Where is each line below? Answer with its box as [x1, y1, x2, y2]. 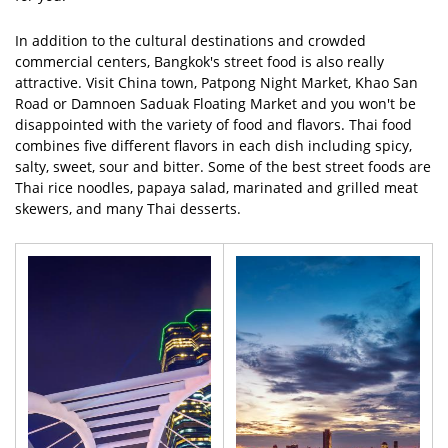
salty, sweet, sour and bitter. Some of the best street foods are [15, 157, 431, 177]
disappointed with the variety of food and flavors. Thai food [15, 115, 412, 135]
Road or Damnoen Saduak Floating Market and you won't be [15, 94, 416, 114]
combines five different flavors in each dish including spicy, [15, 136, 412, 156]
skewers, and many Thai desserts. [15, 199, 241, 219]
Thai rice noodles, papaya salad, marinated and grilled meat [15, 178, 418, 198]
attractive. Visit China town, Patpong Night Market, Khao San [15, 73, 418, 93]
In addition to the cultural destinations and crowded [15, 31, 366, 51]
